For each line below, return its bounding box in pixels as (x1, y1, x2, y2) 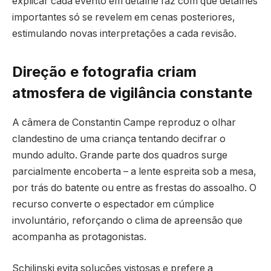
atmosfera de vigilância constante (12, 84, 252, 102)
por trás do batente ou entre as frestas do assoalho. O (12, 182, 256, 194)
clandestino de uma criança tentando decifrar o (12, 133, 226, 145)
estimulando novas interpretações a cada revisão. (12, 27, 237, 39)
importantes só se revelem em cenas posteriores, (12, 11, 235, 23)
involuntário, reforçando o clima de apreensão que (12, 215, 243, 227)
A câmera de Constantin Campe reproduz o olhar (12, 117, 236, 129)
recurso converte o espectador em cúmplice (12, 198, 214, 211)
